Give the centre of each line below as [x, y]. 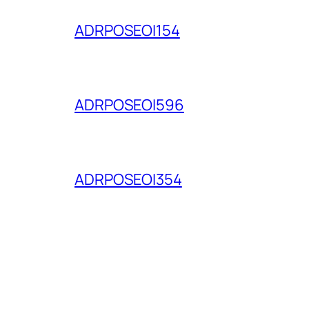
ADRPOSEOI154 [127, 31]
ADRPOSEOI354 [128, 180]
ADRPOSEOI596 [129, 105]
